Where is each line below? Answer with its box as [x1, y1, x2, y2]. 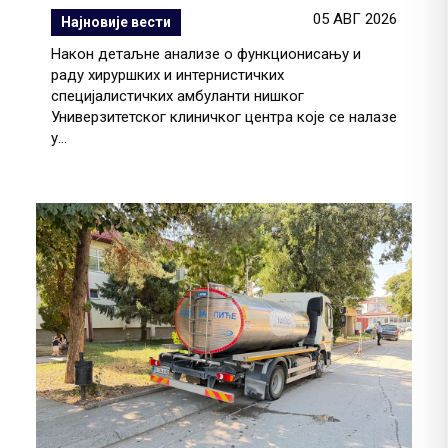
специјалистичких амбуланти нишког [51, 87, 304, 106]
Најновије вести [61, 14, 171, 31]
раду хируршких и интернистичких [51, 66, 284, 85]
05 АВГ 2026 [313, 10, 397, 29]
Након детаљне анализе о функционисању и [51, 45, 361, 64]
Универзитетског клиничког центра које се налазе [51, 108, 397, 127]
